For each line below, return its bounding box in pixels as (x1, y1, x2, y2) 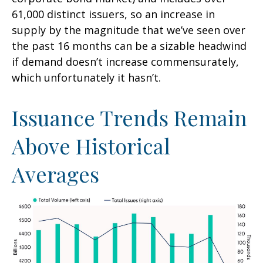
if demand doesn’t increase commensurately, (12, 54, 239, 69)
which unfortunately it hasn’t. (12, 70, 161, 85)
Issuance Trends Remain (12, 103, 247, 131)
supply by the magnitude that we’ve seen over (12, 22, 245, 37)
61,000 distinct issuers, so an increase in (12, 6, 215, 21)
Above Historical (12, 131, 170, 160)
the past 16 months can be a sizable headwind (12, 38, 247, 53)
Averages (12, 159, 99, 188)
